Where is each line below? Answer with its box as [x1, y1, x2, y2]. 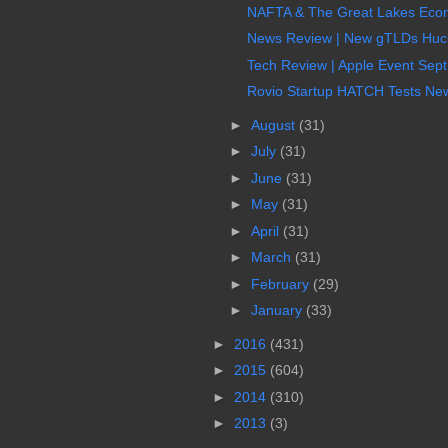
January [250, 302, 306, 319]
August [250, 116, 299, 133]
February [250, 275, 313, 292]
